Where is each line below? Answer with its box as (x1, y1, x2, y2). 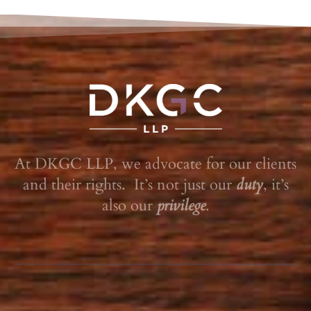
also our (101, 194, 157, 216)
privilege (156, 194, 205, 216)
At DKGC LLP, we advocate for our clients (15, 153, 296, 174)
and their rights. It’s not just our (22, 174, 236, 195)
